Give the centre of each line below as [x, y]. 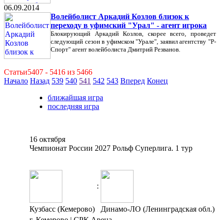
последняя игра [73, 106]
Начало [16, 81]
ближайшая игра [75, 97]
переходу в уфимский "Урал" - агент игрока [129, 25]
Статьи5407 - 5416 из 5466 [48, 72]
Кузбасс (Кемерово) [62, 209]
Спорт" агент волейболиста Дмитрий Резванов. [115, 49]
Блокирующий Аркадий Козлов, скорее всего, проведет [133, 34]
